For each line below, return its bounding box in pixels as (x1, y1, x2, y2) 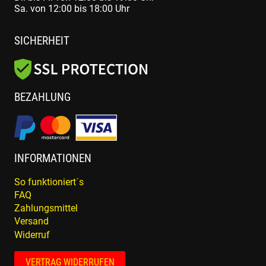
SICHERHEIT (14, 34, 69, 48)
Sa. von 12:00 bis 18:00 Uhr (14, 2, 129, 14)
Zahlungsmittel (14, 202, 78, 214)
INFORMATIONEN (14, 152, 91, 166)
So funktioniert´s (14, 176, 84, 188)
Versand (14, 216, 49, 227)
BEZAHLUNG (14, 90, 71, 104)
